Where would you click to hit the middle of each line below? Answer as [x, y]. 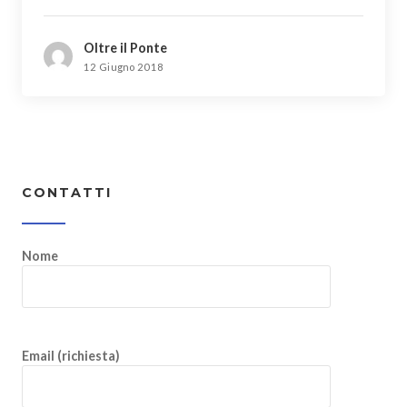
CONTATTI [67, 193]
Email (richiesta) [71, 356]
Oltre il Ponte [125, 48]
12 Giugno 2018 [124, 67]
